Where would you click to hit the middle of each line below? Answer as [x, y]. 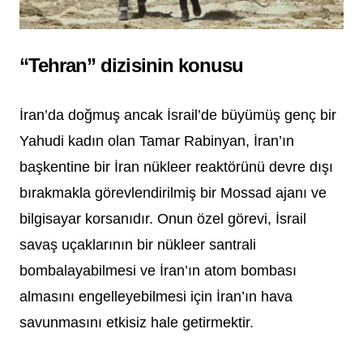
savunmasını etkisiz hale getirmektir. [137, 323]
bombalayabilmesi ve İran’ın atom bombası [158, 271]
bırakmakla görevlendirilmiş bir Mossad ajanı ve [173, 193]
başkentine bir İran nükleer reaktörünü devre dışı [176, 167]
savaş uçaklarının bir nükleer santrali [138, 245]
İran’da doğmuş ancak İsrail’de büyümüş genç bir [178, 115]
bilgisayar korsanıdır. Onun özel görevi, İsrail [163, 219]
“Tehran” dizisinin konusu [131, 66]
